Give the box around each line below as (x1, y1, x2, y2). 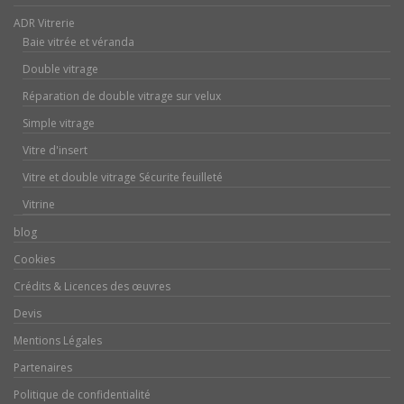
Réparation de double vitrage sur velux (23, 87, 221, 104)
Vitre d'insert (23, 142, 87, 158)
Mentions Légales (14, 332, 102, 348)
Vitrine (23, 196, 55, 212)
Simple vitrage (23, 115, 95, 131)
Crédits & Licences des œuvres (14, 278, 170, 294)
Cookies (14, 251, 55, 267)
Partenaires (14, 359, 72, 375)
